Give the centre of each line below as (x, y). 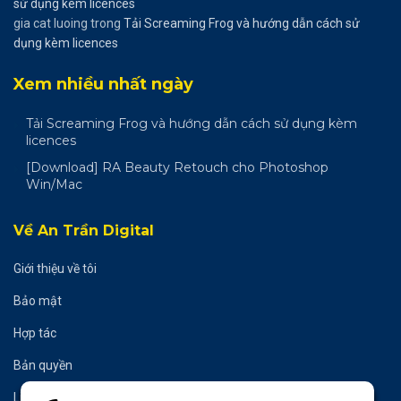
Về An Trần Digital (84, 231)
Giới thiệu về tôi (55, 269)
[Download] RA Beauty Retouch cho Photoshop (177, 168)
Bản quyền (43, 366)
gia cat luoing (51, 24)
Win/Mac (54, 185)
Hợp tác (35, 333)
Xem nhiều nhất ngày (103, 85)
